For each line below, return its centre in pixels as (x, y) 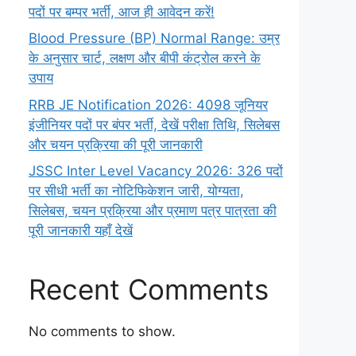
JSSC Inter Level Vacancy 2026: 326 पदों (156, 171)
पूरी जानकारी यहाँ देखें (81, 230)
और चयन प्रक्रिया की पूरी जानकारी (116, 144)
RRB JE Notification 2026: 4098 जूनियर (148, 104)
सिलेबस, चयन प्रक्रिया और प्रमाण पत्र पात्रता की (153, 211)
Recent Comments (149, 289)
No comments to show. (102, 331)
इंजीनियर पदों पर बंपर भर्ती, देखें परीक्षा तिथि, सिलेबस (154, 124)
